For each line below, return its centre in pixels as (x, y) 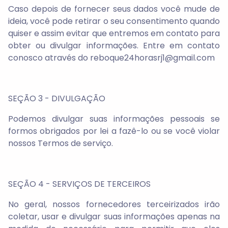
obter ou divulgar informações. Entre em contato (114, 46)
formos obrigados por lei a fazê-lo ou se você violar (114, 131)
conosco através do (49, 58)
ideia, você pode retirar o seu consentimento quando (114, 21)
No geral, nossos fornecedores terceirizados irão (114, 204)
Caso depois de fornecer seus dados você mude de (114, 9)
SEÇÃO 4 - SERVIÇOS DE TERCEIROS (79, 184)
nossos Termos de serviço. (61, 143)
